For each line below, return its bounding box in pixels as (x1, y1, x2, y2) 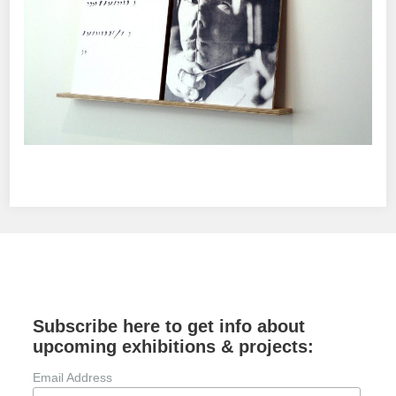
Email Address (32, 370, 112, 385)
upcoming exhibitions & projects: (32, 337, 314, 357)
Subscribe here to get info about (32, 316, 305, 337)
